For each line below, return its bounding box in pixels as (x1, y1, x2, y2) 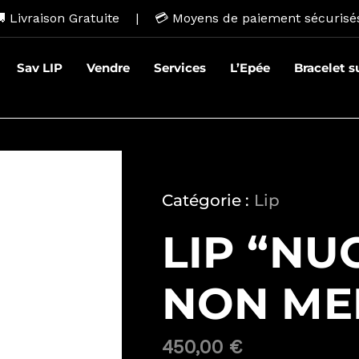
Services (154, 60, 207, 75)
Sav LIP (17, 60, 63, 75)
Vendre (87, 60, 131, 75)
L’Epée (230, 60, 271, 75)
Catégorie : (162, 191, 249, 210)
